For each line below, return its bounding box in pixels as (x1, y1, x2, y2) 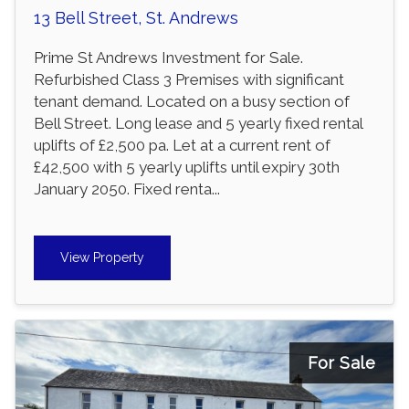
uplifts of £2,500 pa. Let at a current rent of (34, 136, 330, 155)
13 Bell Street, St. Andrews (34, 8, 238, 28)
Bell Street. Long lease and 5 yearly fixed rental (34, 114, 362, 133)
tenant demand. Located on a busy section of (34, 92, 350, 111)
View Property (60, 249, 144, 265)
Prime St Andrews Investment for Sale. (34, 48, 303, 68)
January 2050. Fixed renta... (34, 180, 220, 199)
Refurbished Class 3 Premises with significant (34, 70, 344, 89)
